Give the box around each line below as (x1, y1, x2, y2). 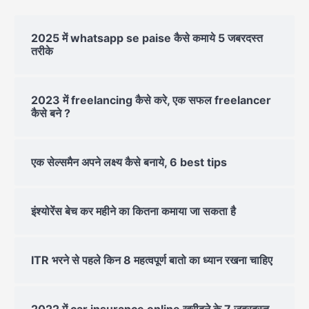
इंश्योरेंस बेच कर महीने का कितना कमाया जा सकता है (31, 203, 237, 218)
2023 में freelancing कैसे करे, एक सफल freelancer (31, 92, 272, 107)
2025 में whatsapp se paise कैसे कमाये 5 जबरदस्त (31, 30, 263, 45)
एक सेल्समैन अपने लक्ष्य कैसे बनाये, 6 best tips (31, 154, 228, 169)
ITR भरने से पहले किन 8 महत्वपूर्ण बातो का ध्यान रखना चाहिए (31, 252, 273, 267)
